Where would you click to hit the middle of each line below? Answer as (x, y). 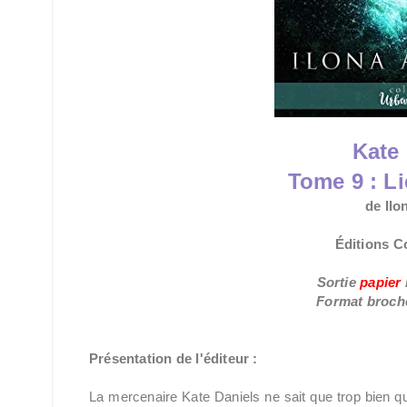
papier (381, 282)
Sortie (338, 282)
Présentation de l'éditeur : (174, 358)
